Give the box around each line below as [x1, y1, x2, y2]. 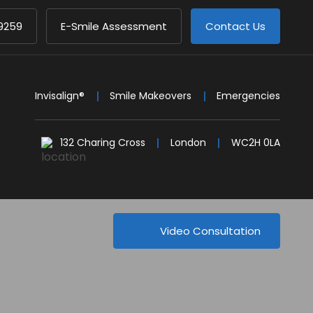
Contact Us [205, 19, 265, 34]
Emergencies [217, 89, 280, 103]
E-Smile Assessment [61, 19, 167, 34]
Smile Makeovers [110, 89, 191, 103]
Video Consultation [160, 223, 261, 238]
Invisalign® [35, 89, 85, 103]
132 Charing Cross [60, 136, 145, 150]
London [170, 136, 206, 150]
